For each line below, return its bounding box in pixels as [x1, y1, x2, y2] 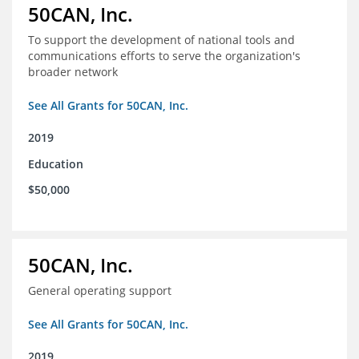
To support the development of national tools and [28, 32, 295, 48]
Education [28, 156, 83, 172]
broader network [28, 64, 118, 80]
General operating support [28, 283, 171, 299]
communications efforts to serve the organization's [28, 48, 301, 64]
